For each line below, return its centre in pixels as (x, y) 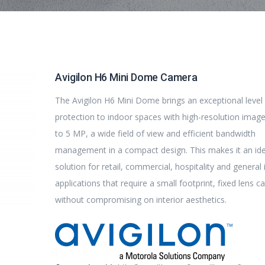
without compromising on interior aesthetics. (141, 200)
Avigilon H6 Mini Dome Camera (126, 77)
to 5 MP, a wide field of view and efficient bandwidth (156, 133)
